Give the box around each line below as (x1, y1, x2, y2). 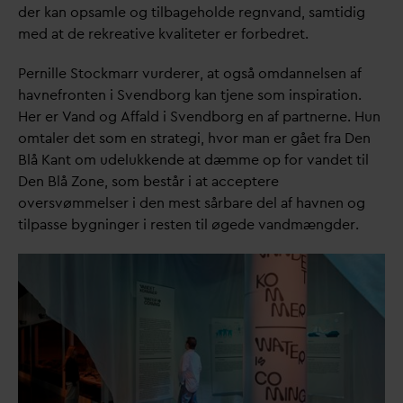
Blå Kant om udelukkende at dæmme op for (18, 150, 307, 169)
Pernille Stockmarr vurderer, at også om (18, 64, 280, 83)
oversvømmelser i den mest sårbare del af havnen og (18, 193, 365, 212)
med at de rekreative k (18, 24, 166, 43)
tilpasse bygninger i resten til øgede (18, 215, 258, 234)
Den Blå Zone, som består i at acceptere (18, 172, 279, 191)
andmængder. (265, 215, 359, 234)
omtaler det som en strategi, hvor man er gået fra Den (18, 129, 371, 148)
